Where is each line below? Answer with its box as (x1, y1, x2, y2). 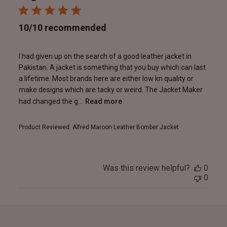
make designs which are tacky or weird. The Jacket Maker (18, 86, 203, 94)
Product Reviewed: (18, 124, 72, 131)
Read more (85, 97, 122, 106)
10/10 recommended (18, 22, 106, 33)
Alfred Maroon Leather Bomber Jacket (72, 124, 179, 131)
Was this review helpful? (103, 163, 191, 173)
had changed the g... (18, 97, 83, 106)
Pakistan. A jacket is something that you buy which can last (18, 63, 206, 72)
